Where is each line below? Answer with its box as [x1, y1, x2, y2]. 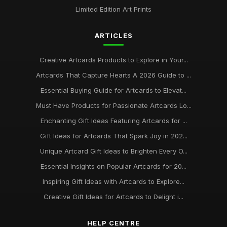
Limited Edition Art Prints [75, 5, 152, 13]
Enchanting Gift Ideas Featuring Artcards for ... [40, 117, 187, 125]
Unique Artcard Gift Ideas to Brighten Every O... [40, 147, 187, 155]
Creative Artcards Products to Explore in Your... [39, 56, 188, 64]
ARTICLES [94, 31, 133, 40]
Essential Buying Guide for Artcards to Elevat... [41, 86, 186, 94]
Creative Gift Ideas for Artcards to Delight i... [44, 193, 183, 201]
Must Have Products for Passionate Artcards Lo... [35, 101, 192, 109]
